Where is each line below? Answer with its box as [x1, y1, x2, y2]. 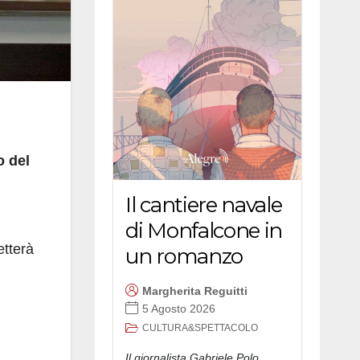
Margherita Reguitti [142, 284, 247, 298]
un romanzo [125, 243, 243, 269]
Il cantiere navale [125, 191, 282, 218]
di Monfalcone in [125, 217, 283, 243]
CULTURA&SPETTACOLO [142, 321, 258, 333]
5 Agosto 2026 [142, 302, 215, 316]
